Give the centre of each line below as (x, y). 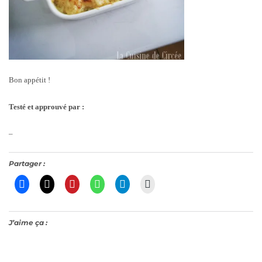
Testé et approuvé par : (46, 106)
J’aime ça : (28, 223)
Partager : (27, 164)
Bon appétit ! (30, 80)
